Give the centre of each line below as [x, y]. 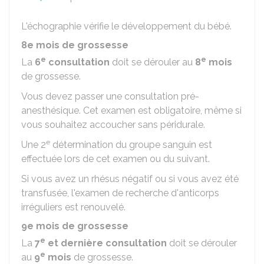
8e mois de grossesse [75, 45]
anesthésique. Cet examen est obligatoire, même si [131, 110]
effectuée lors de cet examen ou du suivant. [115, 159]
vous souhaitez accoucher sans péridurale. [113, 125]
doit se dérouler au [152, 62]
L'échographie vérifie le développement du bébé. [126, 26]
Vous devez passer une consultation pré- [110, 96]
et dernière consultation [106, 243]
